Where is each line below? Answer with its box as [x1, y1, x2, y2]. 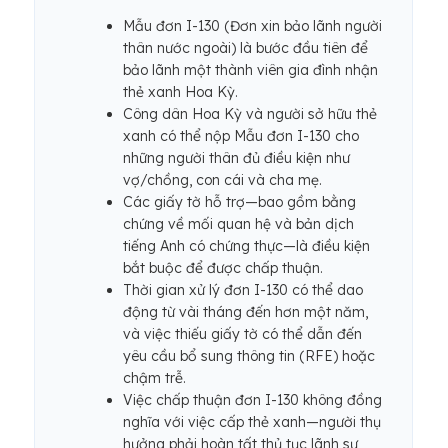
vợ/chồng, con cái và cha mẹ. [123, 171, 322, 189]
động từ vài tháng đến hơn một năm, [123, 303, 368, 321]
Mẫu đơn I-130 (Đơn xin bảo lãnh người [123, 17, 382, 35]
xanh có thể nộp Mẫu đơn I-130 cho [123, 127, 359, 145]
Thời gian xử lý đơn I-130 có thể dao [123, 281, 363, 299]
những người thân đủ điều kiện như [123, 149, 350, 167]
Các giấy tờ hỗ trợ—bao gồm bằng [123, 193, 356, 211]
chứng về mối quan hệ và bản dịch [123, 215, 354, 233]
